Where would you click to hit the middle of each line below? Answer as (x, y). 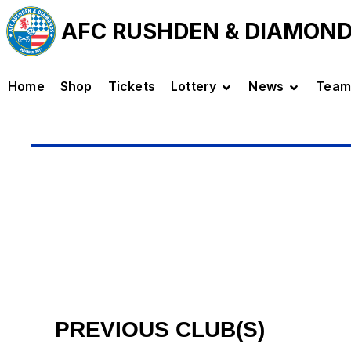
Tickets (132, 86)
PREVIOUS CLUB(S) (160, 330)
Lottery (194, 86)
